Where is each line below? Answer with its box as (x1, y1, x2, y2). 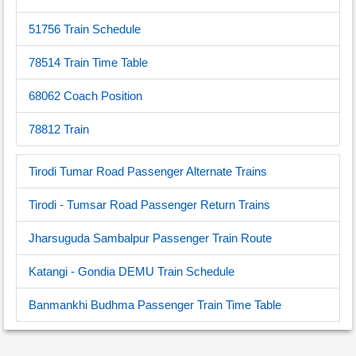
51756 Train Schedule (29, 22, 141, 36)
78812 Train (29, 122, 89, 136)
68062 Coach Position (29, 89, 142, 103)
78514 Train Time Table (29, 56, 148, 69)
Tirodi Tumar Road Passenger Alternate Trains (29, 164, 267, 178)
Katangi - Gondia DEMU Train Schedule (29, 265, 234, 278)
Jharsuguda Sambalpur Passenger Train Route (29, 231, 272, 245)
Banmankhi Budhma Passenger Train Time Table (29, 298, 281, 311)
